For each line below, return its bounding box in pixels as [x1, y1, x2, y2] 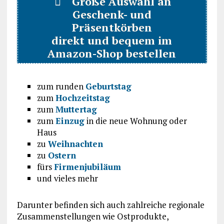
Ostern [47, 149, 76, 161]
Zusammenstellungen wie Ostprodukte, [16, 210, 168, 222]
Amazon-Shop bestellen [47, 46, 176, 60]
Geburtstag [85, 80, 131, 92]
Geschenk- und [72, 7, 151, 21]
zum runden [36, 80, 85, 92]
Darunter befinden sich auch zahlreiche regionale [16, 198, 204, 210]
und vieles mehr [36, 172, 98, 184]
